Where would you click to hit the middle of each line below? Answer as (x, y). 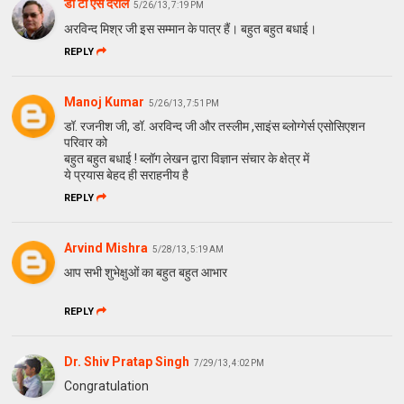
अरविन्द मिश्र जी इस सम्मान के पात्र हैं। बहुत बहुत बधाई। (191, 29)
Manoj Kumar (105, 102)
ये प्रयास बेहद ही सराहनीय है (127, 175)
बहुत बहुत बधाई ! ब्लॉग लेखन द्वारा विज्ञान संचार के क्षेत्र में (187, 159)
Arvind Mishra (106, 248)
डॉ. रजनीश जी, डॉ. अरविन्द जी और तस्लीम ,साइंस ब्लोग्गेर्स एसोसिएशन (215, 127)
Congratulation (107, 386)
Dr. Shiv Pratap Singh (127, 362)
